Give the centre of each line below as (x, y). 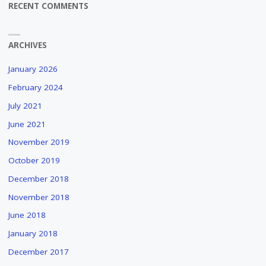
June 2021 (27, 124)
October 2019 (34, 161)
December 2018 (38, 178)
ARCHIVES (27, 45)
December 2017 (38, 251)
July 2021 (25, 105)
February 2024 (35, 88)
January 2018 (33, 234)
